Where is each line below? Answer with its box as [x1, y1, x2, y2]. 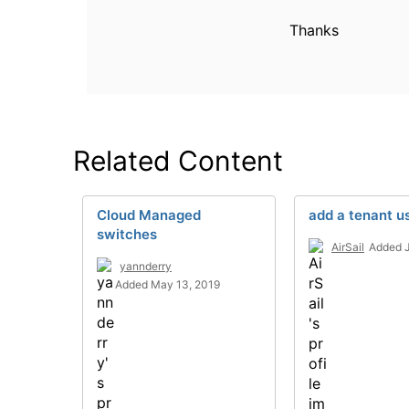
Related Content [73, 144, 283, 177]
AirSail [331, 240, 364, 254]
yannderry [120, 259, 172, 273]
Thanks [289, 21, 340, 39]
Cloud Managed [97, 206, 201, 224]
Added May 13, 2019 [115, 278, 220, 291]
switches [97, 225, 157, 243]
